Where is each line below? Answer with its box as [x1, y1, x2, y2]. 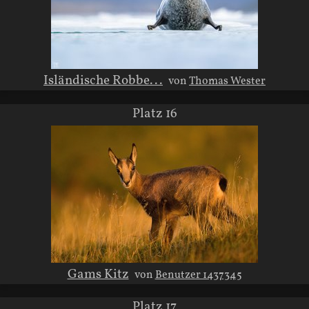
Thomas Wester [189, 74, 266, 90]
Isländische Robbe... [43, 72, 163, 90]
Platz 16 [132, 104, 177, 123]
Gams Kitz [67, 265, 129, 283]
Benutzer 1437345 [154, 267, 242, 283]
